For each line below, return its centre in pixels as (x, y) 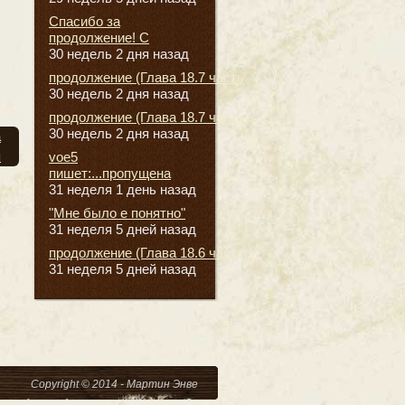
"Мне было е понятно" (117, 212)
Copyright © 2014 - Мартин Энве (120, 385)
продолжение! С (99, 37)
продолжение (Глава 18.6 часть (146, 252)
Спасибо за (85, 21)
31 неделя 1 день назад (122, 189)
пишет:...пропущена (110, 173)
